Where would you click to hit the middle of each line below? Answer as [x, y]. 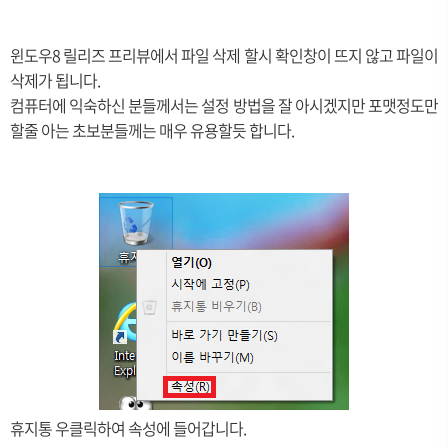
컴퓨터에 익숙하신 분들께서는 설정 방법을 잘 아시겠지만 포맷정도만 [224, 105]
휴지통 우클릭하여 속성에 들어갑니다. [128, 428]
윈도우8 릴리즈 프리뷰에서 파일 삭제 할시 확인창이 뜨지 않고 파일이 [224, 55]
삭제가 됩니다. [55, 80]
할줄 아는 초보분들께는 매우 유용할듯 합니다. [152, 130]
